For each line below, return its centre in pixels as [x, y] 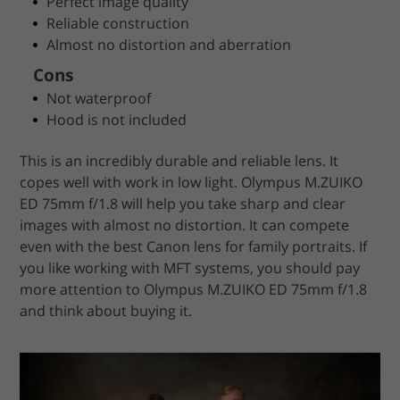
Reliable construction [118, 23]
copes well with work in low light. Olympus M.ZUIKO [192, 182]
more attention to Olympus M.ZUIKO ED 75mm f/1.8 [194, 289]
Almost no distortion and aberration [169, 45]
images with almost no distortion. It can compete [185, 225]
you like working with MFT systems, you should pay [190, 268]
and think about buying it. [106, 311]
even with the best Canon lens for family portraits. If [194, 246]
